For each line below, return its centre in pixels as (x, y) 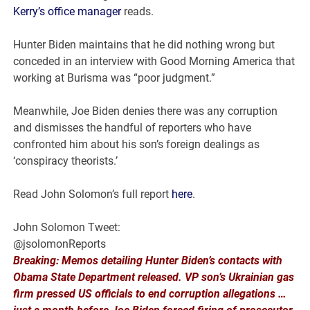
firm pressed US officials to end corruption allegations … (150, 294)
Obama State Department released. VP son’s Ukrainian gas (154, 277)
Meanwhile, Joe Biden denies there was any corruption (146, 111)
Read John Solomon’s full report (93, 194)
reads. (138, 12)
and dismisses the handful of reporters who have (133, 128)
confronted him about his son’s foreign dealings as (137, 145)
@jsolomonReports (60, 244)
